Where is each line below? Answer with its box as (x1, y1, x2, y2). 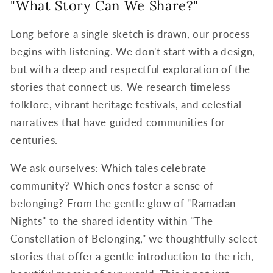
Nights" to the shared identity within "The (10, 214, 213, 228)
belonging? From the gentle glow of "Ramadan (10, 197, 236, 210)
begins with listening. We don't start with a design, (10, 45, 256, 58)
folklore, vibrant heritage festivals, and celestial (10, 98, 242, 112)
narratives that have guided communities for (10, 116, 225, 129)
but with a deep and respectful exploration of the (10, 63, 251, 76)
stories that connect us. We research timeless (10, 80, 230, 94)
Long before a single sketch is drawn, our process (10, 27, 250, 41)
